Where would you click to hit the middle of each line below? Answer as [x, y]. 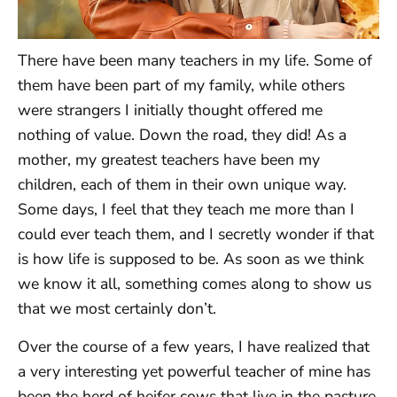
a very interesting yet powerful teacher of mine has [194, 371]
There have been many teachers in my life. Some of [195, 61]
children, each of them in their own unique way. [182, 185]
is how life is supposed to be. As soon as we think [191, 259]
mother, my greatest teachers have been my [169, 160]
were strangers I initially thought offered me [170, 110]
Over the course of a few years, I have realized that [194, 346]
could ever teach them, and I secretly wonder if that [196, 234]
